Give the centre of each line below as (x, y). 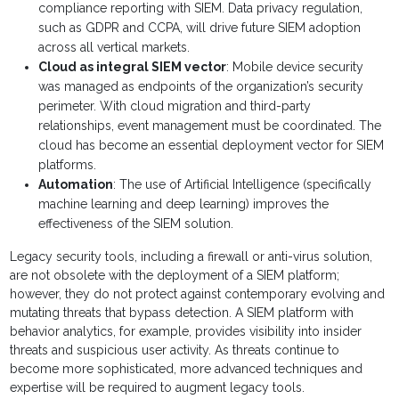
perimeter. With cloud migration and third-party (175, 106)
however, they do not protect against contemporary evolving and (198, 294)
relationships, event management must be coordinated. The (210, 126)
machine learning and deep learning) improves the (184, 204)
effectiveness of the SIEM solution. (136, 224)
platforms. (68, 165)
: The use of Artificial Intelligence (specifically (243, 185)
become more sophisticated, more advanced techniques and (187, 369)
